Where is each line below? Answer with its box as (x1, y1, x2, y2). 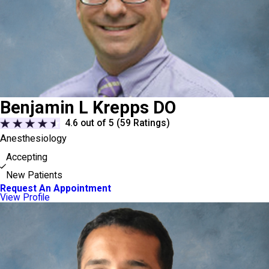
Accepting (5, 152, 47, 163)
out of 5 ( (78, 117, 121, 128)
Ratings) (131, 117, 171, 128)
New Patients (5, 170, 62, 181)
